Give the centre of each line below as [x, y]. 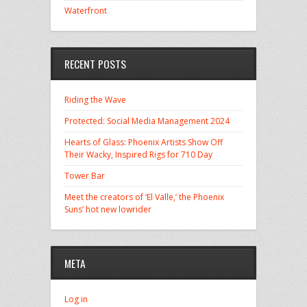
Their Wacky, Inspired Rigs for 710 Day [138, 155]
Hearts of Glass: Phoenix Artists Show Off [144, 143]
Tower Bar [85, 176]
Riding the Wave [95, 100]
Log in [76, 299]
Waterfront [86, 10]
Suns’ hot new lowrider [108, 210]
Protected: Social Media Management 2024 [147, 121]
